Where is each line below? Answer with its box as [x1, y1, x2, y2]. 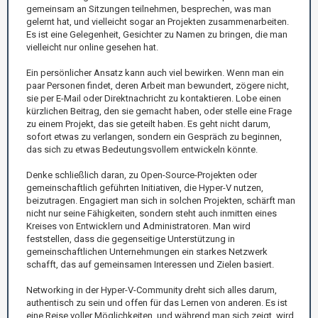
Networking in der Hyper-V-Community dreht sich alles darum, [26, 284, 277, 295]
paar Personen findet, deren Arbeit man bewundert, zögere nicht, [26, 79, 289, 91]
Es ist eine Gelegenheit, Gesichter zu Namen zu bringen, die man [26, 28, 287, 40]
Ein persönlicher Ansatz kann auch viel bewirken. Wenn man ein [26, 67, 284, 78]
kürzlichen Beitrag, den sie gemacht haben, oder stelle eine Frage [26, 105, 292, 116]
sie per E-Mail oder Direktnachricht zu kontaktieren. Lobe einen [26, 92, 281, 104]
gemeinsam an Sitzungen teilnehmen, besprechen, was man [26, 3, 271, 14]
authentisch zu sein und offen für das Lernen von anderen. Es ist [26, 297, 287, 308]
